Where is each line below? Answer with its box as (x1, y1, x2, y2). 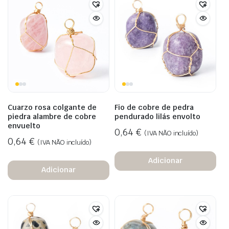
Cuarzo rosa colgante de (8, 102, 97, 112)
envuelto (8, 121, 40, 130)
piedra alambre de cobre (8, 111, 96, 121)
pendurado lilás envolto (114, 111, 200, 121)
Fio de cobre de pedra (114, 102, 194, 112)
